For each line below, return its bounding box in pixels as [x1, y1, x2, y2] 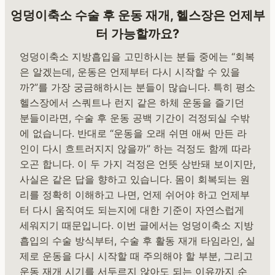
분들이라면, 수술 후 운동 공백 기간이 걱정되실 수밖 [20, 111, 250, 124]
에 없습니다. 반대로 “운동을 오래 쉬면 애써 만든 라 [20, 126, 247, 139]
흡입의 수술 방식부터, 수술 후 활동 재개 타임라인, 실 [20, 234, 255, 247]
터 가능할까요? [96, 26, 179, 41]
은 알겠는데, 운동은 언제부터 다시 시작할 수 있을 [20, 65, 240, 78]
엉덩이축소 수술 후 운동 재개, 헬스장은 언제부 [10, 7, 265, 23]
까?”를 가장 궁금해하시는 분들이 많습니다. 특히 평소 [20, 80, 255, 93]
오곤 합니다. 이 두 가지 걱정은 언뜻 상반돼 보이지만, [20, 157, 255, 170]
